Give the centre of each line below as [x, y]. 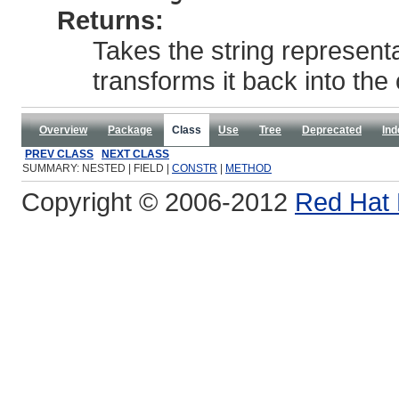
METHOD [248, 168]
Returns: [110, 20]
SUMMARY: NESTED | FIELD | [97, 168]
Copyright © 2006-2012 [158, 202]
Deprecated [332, 130]
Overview [63, 130]
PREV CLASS [59, 154]
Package [130, 130]
